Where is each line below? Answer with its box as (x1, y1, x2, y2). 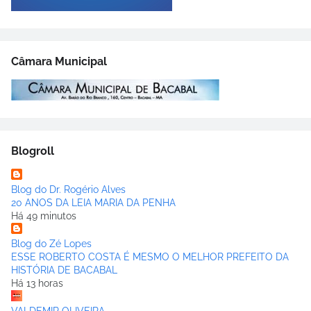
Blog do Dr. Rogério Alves (11, 184, 126, 196)
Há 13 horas (11, 278, 63, 289)
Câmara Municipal (11, 55, 107, 69)
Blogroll (11, 144, 54, 158)
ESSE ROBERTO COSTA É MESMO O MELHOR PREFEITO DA (11, 251, 289, 263)
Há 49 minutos (11, 210, 76, 222)
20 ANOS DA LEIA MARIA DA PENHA (11, 197, 176, 209)
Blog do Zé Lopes (11, 238, 92, 250)
